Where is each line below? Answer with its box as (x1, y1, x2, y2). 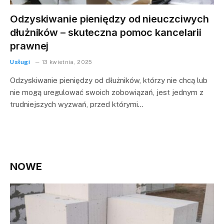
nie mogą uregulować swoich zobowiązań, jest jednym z (10, 87, 203, 96)
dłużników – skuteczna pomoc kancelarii (10, 26, 202, 38)
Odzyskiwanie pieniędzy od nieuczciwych (10, 12, 209, 25)
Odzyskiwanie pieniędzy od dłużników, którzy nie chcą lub (10, 75, 207, 84)
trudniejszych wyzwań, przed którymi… (10, 99, 143, 108)
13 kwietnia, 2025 (41, 58, 92, 65)
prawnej (10, 39, 49, 52)
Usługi (10, 58, 30, 65)
